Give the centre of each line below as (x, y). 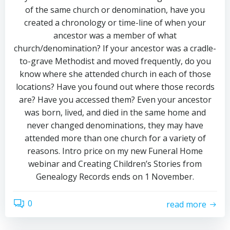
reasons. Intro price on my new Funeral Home (115, 151)
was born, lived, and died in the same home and (115, 112)
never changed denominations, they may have (115, 125)
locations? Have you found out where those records (115, 87)
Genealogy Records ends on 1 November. (115, 177)
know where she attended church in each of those (115, 74)
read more (186, 204)
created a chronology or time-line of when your (115, 23)
